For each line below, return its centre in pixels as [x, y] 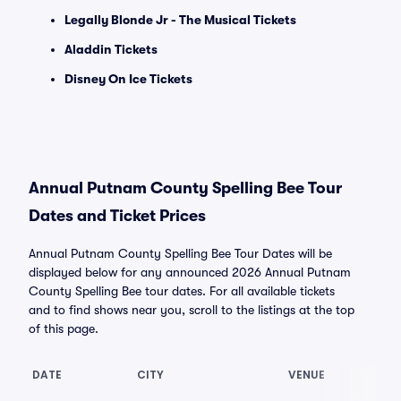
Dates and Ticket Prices [117, 216]
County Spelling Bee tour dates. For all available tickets [182, 291]
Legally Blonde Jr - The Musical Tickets [180, 20]
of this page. [64, 328]
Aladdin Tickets [111, 49]
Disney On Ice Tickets [128, 79]
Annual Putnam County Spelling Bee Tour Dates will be [180, 253]
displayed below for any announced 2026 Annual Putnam [190, 272]
